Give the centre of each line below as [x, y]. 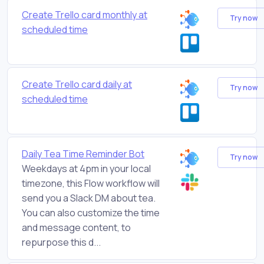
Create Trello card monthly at [85, 14]
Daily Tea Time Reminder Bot [83, 154]
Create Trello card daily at [77, 84]
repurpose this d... [61, 242]
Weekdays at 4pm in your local [86, 168]
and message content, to [76, 227]
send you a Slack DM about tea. [89, 198]
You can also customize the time [91, 212]
